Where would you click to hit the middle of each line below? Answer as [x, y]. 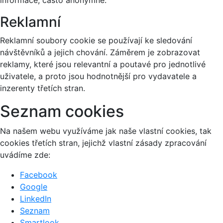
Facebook [39, 174]
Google [34, 186]
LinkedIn [36, 198]
